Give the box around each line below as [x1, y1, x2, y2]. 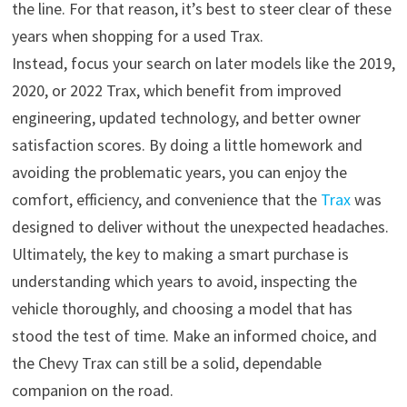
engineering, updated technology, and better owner [11, 107, 361, 129]
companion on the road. [11, 380, 174, 402]
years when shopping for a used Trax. [11, 25, 263, 47]
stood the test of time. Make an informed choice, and [11, 325, 377, 347]
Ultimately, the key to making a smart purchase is [11, 243, 349, 265]
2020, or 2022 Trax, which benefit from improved [11, 80, 342, 102]
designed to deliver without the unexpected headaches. [11, 216, 389, 238]
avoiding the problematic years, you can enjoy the [11, 162, 347, 184]
